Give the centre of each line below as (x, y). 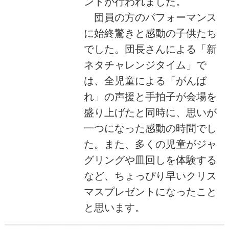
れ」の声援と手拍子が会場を (150, 96)
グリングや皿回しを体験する (150, 160)
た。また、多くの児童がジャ (150, 144)
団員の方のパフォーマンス (150, 17)
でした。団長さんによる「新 (150, 49)
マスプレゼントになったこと (150, 191)
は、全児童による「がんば (145, 81)
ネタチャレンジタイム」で (145, 65)
